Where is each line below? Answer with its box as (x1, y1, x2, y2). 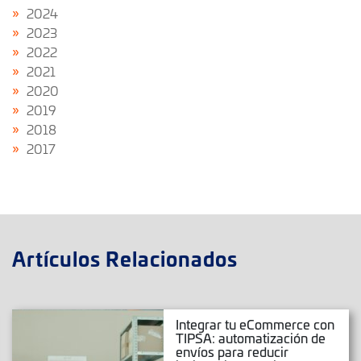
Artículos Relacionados (12, 243, 238, 274)
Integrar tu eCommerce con (176, 315, 335, 334)
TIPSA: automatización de (176, 329, 326, 347)
